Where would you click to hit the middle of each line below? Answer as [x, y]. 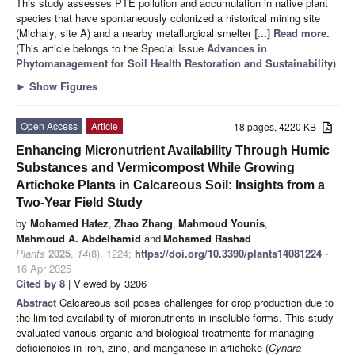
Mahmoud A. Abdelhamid [78, 238]
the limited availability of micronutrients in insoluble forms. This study [175, 317]
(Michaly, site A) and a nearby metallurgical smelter [135, 32]
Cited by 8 [40, 283]
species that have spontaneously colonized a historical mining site [168, 17]
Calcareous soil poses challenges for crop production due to [197, 302]
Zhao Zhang [143, 223]
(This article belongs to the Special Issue [111, 48]
